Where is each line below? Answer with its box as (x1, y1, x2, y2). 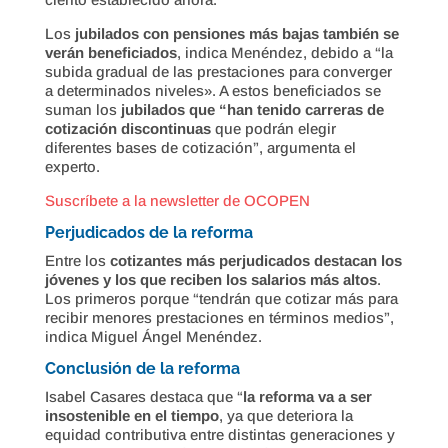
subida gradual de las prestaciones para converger (44, 62, 392, 80)
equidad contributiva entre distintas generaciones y (44, 425, 395, 443)
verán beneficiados (44, 43, 177, 61)
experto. (44, 157, 100, 175)
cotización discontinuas (44, 119, 211, 137)
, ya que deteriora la (218, 406, 353, 424)
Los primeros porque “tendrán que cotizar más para (44, 289, 398, 307)
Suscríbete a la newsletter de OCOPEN (44, 191, 310, 209)
